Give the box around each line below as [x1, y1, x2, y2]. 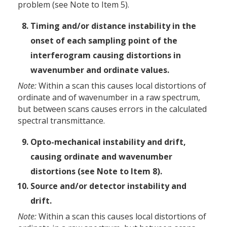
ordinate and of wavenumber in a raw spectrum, [18, 92, 200, 103]
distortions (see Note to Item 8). [30, 166, 162, 177]
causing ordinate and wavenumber [30, 151, 172, 163]
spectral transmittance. [18, 115, 105, 127]
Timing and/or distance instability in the [30, 20, 196, 32]
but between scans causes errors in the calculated [18, 103, 207, 115]
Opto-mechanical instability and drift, [30, 136, 186, 148]
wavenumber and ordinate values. [30, 64, 169, 76]
